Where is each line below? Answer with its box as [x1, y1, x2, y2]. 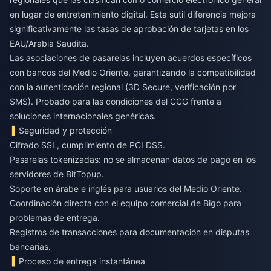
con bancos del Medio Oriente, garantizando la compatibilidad [10, 67, 256, 77]
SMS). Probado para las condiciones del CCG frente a [10, 96, 221, 106]
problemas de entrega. [10, 212, 100, 223]
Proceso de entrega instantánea [19, 255, 146, 266]
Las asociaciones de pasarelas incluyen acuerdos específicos [10, 52, 252, 63]
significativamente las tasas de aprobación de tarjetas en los [10, 23, 249, 34]
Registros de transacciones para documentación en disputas [10, 226, 249, 237]
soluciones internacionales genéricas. [10, 110, 156, 121]
